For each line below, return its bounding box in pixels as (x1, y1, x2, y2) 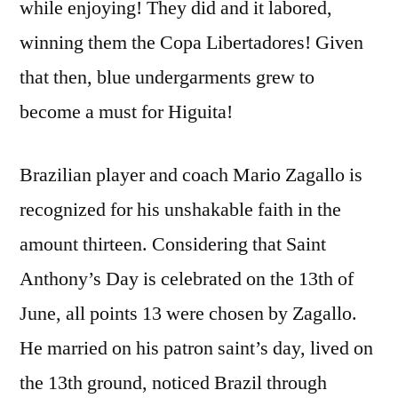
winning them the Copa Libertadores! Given (20, 29, 363, 55)
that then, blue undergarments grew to (20, 64, 314, 90)
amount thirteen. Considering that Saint (20, 231, 326, 257)
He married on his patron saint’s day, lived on (20, 335, 373, 361)
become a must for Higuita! (20, 99, 233, 124)
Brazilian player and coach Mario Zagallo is (20, 162, 362, 187)
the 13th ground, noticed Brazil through (20, 370, 327, 395)
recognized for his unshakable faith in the (20, 196, 341, 222)
